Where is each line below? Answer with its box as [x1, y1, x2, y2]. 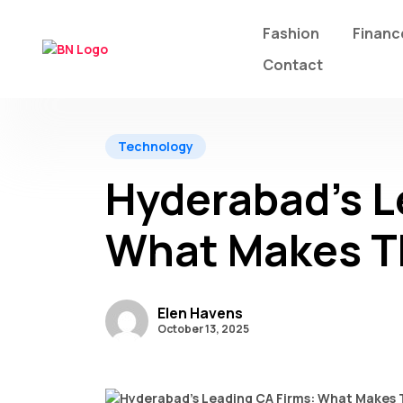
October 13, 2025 [157, 320, 249, 336]
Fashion [263, 23, 320, 43]
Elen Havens [157, 302, 243, 323]
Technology [118, 138, 193, 155]
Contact [263, 55, 324, 75]
